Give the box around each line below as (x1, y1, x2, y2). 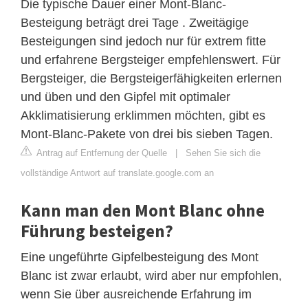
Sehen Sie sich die (186, 147, 261, 158)
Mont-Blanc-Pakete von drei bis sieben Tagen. (21, 126, 273, 141)
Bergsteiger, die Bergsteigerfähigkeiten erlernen (21, 71, 282, 85)
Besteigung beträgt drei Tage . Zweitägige (21, 15, 249, 30)
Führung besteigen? (21, 219, 173, 242)
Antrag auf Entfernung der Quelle (34, 147, 167, 158)
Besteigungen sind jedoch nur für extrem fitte (21, 34, 266, 48)
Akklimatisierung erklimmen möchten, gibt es (21, 108, 265, 122)
